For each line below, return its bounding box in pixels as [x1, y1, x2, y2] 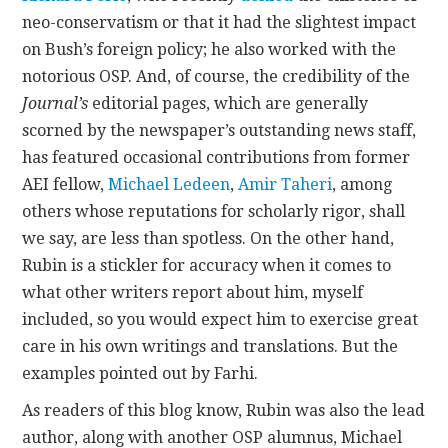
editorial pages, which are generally [88, 93, 369, 113]
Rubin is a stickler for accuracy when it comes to [22, 255, 392, 275]
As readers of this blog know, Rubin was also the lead [22, 400, 426, 420]
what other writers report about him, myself [22, 282, 364, 302]
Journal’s [22, 93, 89, 113]
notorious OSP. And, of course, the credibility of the [22, 66, 411, 86]
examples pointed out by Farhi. [22, 363, 259, 383]
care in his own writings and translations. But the [22, 336, 399, 356]
